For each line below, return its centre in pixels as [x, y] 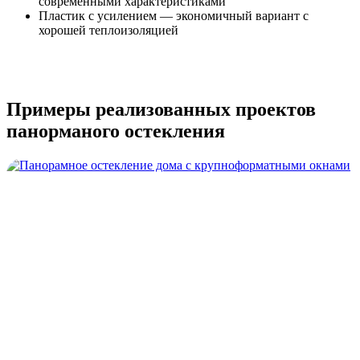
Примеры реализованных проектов [161, 110]
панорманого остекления [116, 131]
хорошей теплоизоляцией [108, 31]
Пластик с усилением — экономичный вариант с [174, 16]
